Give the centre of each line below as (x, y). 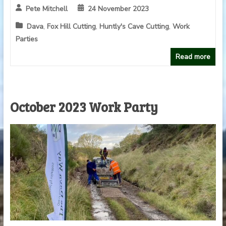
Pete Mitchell (46, 9)
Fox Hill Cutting (71, 26)
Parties (26, 39)
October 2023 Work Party (84, 106)
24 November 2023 (118, 9)
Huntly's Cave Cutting (134, 26)
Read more (193, 56)
